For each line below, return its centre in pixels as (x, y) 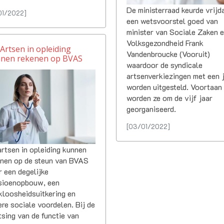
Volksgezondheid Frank (165, 42)
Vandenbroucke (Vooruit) (168, 53)
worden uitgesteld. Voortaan (174, 86)
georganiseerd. (151, 108)
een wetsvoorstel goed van (172, 20)
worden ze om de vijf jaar (170, 97)
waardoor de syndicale (165, 64)
